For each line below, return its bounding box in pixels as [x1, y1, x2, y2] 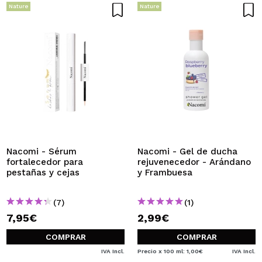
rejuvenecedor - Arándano [137, 157, 251, 167]
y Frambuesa [137, 167, 192, 178]
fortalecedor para [6, 157, 83, 167]
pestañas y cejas [6, 167, 80, 178]
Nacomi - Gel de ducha [137, 146, 237, 157]
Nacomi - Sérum [6, 146, 77, 157]
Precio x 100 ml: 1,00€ [137, 248, 203, 254]
